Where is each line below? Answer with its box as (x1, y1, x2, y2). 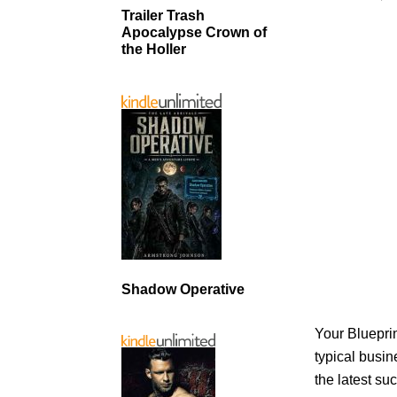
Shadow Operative (121, 281, 245, 297)
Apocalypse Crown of (121, 24, 267, 40)
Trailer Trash (121, 7, 205, 23)
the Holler (121, 41, 186, 57)
